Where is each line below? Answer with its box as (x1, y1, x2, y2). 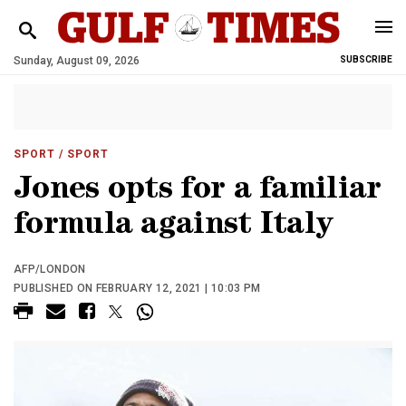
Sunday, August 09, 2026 (14, 54, 140, 67)
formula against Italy (14, 211, 333, 243)
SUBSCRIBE (340, 54, 392, 64)
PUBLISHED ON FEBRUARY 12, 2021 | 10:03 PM (14, 282, 261, 295)
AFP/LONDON (14, 263, 86, 275)
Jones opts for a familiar (14, 176, 382, 208)
